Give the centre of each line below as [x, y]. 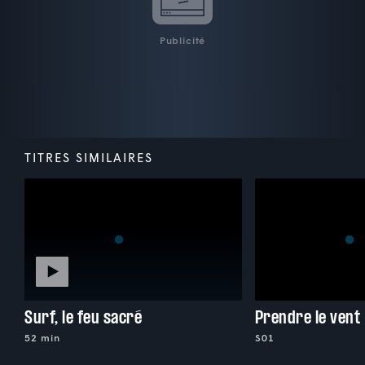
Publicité [182, 41]
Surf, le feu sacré [83, 318]
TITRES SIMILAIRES [89, 158]
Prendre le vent [308, 318]
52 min [42, 338]
